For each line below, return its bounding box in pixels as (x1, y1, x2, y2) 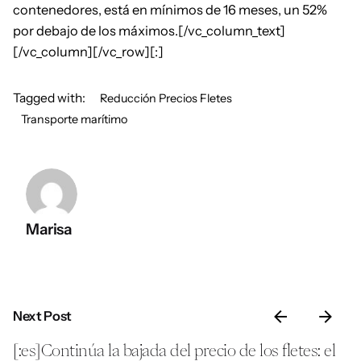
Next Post (13, 308, 73, 325)
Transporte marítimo (21, 111, 128, 127)
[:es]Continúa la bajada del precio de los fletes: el (13, 341, 335, 358)
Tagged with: (13, 89, 85, 106)
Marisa (26, 219, 73, 239)
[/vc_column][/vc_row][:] (13, 43, 164, 60)
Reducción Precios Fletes (100, 90, 233, 106)
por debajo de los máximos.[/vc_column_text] (13, 22, 285, 39)
